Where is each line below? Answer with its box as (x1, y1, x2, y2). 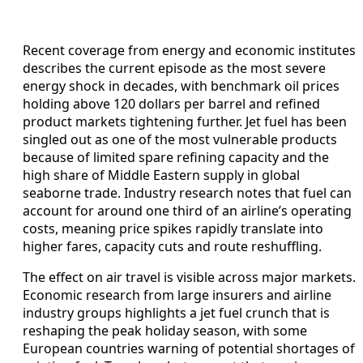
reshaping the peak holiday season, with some (23, 321, 307, 340)
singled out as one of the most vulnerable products (23, 130, 337, 148)
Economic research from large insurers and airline (23, 285, 331, 304)
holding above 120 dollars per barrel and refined (23, 94, 320, 113)
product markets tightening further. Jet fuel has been (23, 112, 347, 130)
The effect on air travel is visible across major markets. (23, 267, 356, 286)
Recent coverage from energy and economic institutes (23, 41, 356, 59)
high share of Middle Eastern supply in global (23, 165, 300, 184)
